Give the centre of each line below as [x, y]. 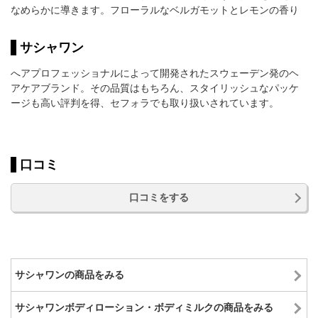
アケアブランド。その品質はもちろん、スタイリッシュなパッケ [155, 88]
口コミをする [159, 198]
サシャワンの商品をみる [70, 275]
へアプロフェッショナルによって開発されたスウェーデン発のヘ [155, 73]
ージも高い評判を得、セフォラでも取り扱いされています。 [145, 103]
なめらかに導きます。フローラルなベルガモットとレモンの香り [155, 10]
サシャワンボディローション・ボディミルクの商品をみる [144, 308]
